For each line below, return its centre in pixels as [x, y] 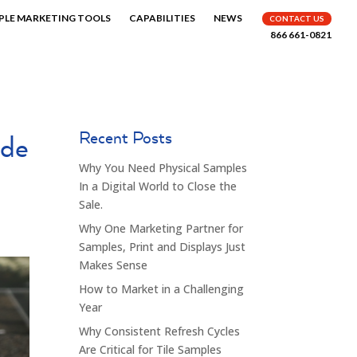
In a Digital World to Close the [157, 186]
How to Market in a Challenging [161, 289]
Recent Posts [125, 137]
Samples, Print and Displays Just [162, 247]
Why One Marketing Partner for [161, 228]
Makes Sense [113, 265]
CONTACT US [297, 18]
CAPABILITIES [162, 18]
